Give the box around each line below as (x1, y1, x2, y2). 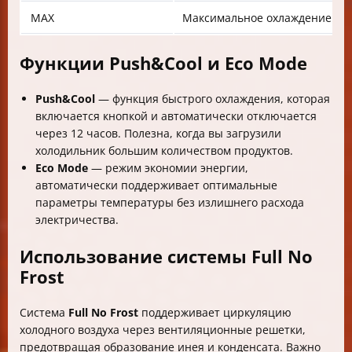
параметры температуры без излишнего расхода (35, 194, 304, 210)
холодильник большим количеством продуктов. (35, 142, 293, 158)
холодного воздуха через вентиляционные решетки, (20, 321, 306, 337)
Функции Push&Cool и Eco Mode (20, 50, 307, 75)
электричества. (35, 211, 119, 227)
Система (20, 304, 68, 320)
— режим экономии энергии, (88, 159, 248, 175)
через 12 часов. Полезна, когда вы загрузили (35, 125, 281, 141)
